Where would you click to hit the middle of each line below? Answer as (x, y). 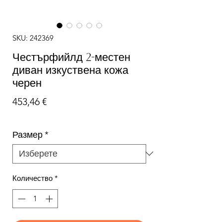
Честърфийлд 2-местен (71, 57)
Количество (32, 178)
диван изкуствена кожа (70, 70)
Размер (28, 135)
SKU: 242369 (33, 38)
